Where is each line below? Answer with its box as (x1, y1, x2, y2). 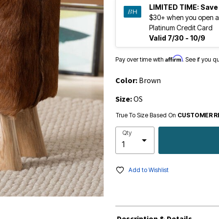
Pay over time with (115, 56, 165, 63)
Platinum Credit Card (149, 23, 213, 32)
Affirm (165, 55, 182, 62)
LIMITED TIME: (149, 3, 199, 11)
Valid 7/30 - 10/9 (149, 34, 205, 42)
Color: (115, 75, 139, 85)
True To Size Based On (116, 111, 177, 119)
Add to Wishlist (129, 166, 169, 174)
